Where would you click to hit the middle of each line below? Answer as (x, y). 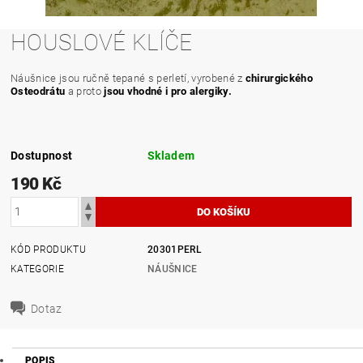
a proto (85, 91)
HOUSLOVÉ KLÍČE (102, 42)
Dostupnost (42, 155)
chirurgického (278, 78)
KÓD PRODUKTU (48, 249)
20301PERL (175, 249)
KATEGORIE (37, 269)
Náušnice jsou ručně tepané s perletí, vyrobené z (127, 78)
